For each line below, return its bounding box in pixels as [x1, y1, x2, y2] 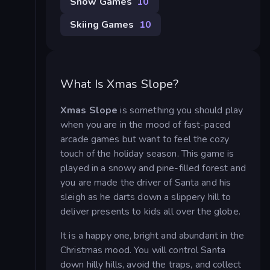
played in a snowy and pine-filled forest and [60, 162, 246, 175]
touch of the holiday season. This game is [60, 147, 234, 161]
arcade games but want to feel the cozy [60, 133, 229, 146]
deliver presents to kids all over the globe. [60, 205, 240, 219]
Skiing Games [70, 17, 134, 31]
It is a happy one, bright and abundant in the [60, 229, 244, 243]
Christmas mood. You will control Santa [60, 243, 225, 257]
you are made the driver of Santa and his [60, 176, 231, 190]
